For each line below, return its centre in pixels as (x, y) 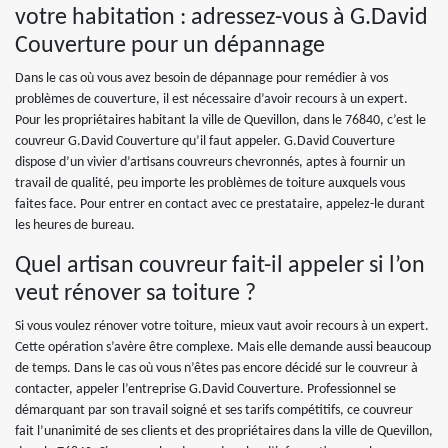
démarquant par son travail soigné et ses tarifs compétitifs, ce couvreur (214, 410)
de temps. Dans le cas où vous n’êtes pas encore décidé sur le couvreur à (216, 368)
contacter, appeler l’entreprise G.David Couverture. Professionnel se (205, 389)
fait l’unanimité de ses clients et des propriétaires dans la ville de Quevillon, (224, 431)
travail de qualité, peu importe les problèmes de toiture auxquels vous (210, 183)
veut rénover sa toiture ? (135, 294)
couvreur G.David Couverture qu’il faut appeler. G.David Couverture (205, 141)
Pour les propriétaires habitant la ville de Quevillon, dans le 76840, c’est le (220, 120)
